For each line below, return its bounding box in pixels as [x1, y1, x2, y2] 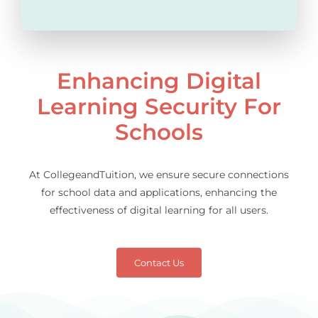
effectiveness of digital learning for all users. [50, 204, 268, 217]
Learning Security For [37, 93, 281, 121]
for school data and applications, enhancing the [41, 186, 277, 199]
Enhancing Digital [57, 67, 261, 95]
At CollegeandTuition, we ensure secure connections [29, 168, 289, 182]
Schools [115, 119, 203, 146]
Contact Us [134, 257, 184, 269]
